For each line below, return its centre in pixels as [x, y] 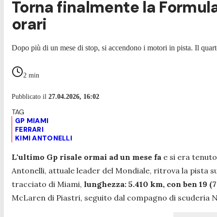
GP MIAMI [32, 120]
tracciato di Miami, [48, 184]
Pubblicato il [30, 96]
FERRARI [29, 129]
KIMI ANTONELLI [44, 138]
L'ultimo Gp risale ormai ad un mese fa [86, 157]
